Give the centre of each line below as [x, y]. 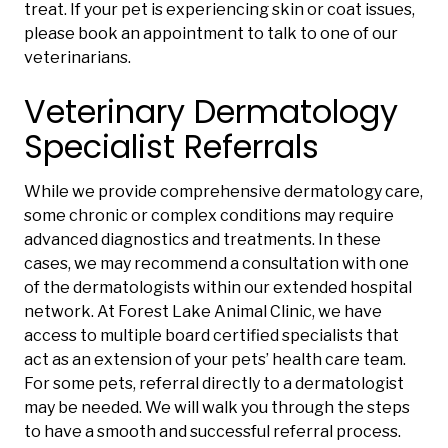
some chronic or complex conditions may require [209, 216]
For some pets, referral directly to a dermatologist [214, 384]
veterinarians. [77, 58]
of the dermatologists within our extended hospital [218, 288]
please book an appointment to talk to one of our [211, 34]
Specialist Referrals [171, 147]
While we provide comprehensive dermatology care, [223, 192]
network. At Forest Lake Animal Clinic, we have [203, 312]
